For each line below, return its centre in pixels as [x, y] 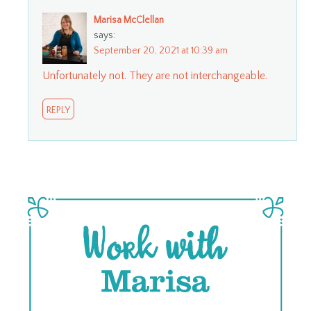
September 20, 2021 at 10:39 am [161, 50]
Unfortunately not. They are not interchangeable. [155, 75]
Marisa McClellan [129, 20]
